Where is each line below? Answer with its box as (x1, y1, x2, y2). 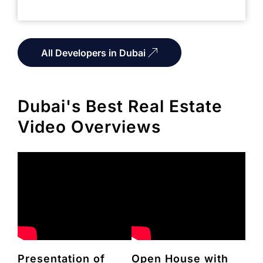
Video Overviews (18, 117, 161, 137)
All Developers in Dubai (41, 47, 149, 59)
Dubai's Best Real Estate (18, 96, 223, 117)
